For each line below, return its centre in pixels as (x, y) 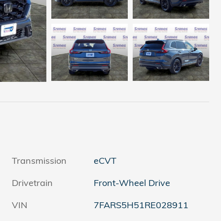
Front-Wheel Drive (132, 183)
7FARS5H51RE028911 (141, 205)
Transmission (39, 161)
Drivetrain (32, 183)
